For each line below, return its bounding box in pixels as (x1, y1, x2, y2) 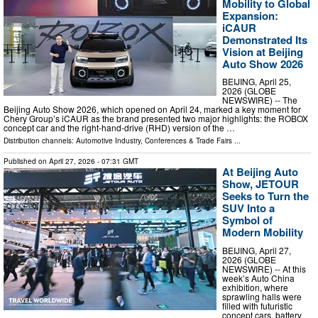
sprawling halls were (222, 290, 302, 302)
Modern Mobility (222, 224, 303, 241)
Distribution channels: (4, 136, 76, 146)
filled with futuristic (222, 299, 292, 312)
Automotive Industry (76, 136, 141, 146)
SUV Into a (222, 200, 275, 216)
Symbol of (222, 212, 273, 229)
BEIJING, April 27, (222, 243, 291, 256)
